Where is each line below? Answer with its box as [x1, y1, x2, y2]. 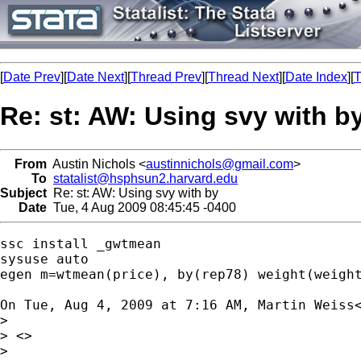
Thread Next [208, 70, 279, 84]
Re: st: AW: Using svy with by [47, 185, 218, 200]
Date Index [285, 70, 347, 84]
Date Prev [3, 70, 60, 84]
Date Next [67, 70, 124, 84]
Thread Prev [131, 70, 201, 84]
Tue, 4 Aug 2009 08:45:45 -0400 [47, 200, 236, 214]
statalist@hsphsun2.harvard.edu [53, 171, 238, 185]
